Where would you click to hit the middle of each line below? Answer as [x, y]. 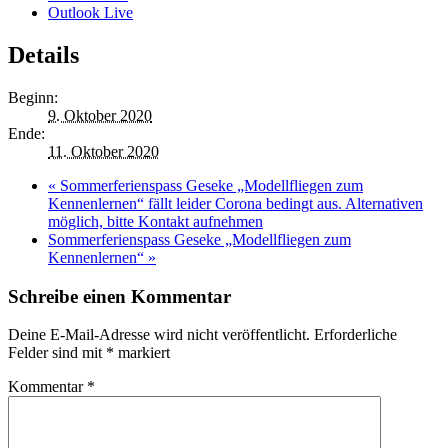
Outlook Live [90, 13]
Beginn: [33, 98]
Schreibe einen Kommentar [119, 296]
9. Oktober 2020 [100, 116]
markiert [142, 353]
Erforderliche [355, 335]
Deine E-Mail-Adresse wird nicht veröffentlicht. [159, 335]
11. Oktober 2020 [103, 152]
